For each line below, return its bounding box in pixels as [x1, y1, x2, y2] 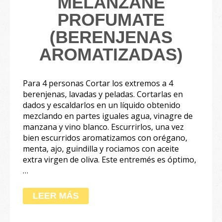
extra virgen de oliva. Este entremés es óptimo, [23, 154, 196, 165]
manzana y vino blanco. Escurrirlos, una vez [23, 121, 184, 132]
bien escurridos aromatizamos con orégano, [23, 132, 187, 143]
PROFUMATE [57, 9, 165, 29]
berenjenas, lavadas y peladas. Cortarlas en [23, 88, 183, 100]
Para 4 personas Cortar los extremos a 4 [23, 77, 173, 89]
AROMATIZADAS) [39, 44, 183, 64]
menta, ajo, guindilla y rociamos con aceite [23, 143, 179, 154]
